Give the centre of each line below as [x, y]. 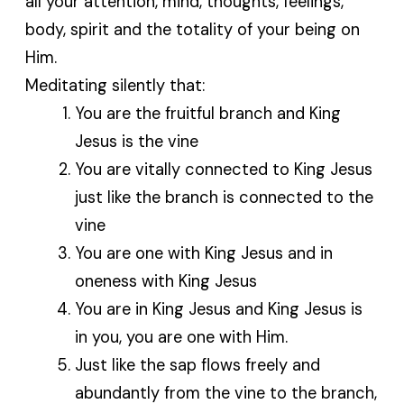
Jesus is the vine [136, 141]
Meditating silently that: [115, 85]
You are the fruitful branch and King [207, 113]
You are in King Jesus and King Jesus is [218, 309]
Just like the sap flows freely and [197, 365]
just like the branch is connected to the [224, 197]
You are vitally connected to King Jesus [223, 169]
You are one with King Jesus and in [203, 253]
